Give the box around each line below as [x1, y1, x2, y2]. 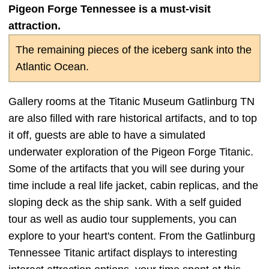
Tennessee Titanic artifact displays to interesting [8, 246, 237, 259]
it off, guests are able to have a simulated [8, 128, 205, 141]
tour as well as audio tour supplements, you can [8, 213, 237, 225]
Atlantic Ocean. [16, 60, 89, 73]
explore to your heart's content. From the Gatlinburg [8, 229, 255, 242]
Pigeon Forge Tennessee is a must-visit [8, 2, 211, 15]
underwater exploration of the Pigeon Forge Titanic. [8, 145, 253, 158]
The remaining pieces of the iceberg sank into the [16, 43, 252, 56]
